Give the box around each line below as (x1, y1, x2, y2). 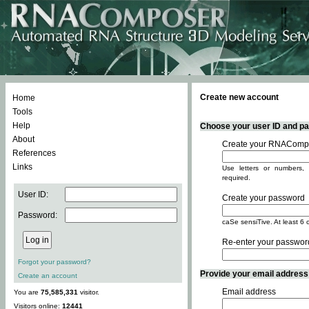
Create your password (222, 193, 305, 203)
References (12, 148, 56, 158)
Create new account (200, 92, 279, 102)
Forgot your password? (18, 258, 91, 266)
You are (14, 288, 41, 296)
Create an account (18, 272, 77, 279)
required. (222, 174, 250, 181)
